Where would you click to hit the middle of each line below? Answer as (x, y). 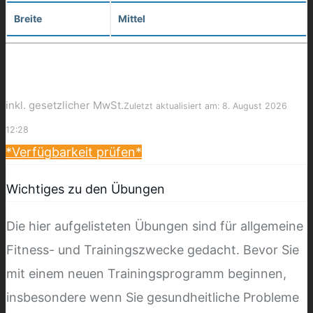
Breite (28, 18)
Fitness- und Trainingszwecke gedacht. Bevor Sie (153, 249)
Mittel (132, 18)
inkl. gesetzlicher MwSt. (65, 105)
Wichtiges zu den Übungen (86, 189)
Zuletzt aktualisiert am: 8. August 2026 (205, 105)
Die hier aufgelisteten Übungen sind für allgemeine (155, 226)
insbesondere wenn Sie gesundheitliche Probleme (153, 297)
